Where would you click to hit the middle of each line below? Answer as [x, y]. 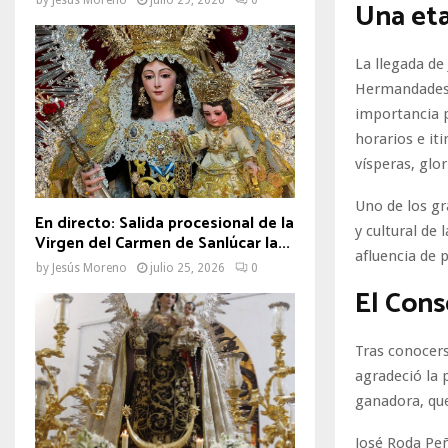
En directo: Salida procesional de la [164, 223]
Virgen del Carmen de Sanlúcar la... [162, 243]
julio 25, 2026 [187, 267]
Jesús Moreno [89, 267]
